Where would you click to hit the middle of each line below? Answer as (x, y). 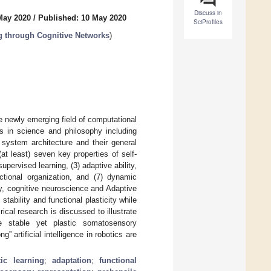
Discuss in (208, 13)
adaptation (71, 260)
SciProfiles (208, 22)
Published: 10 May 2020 (82, 18)
